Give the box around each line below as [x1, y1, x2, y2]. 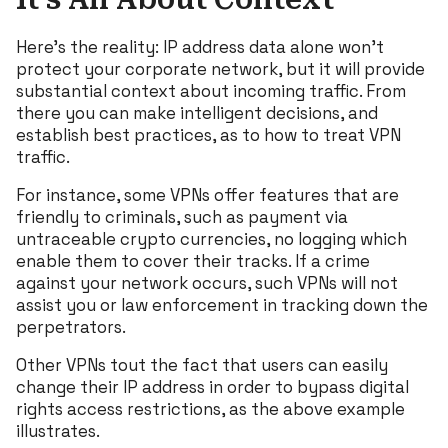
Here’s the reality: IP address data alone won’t [16, 35, 384, 58]
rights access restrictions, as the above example [16, 397, 405, 420]
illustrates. [16, 419, 100, 442]
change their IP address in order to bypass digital [16, 375, 409, 398]
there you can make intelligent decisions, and [16, 101, 378, 124]
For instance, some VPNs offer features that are [16, 183, 399, 206]
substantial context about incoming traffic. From [16, 79, 406, 102]
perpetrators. [16, 315, 126, 338]
